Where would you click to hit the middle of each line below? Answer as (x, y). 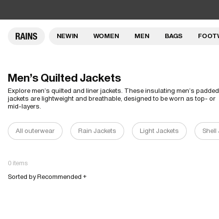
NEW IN (67, 36)
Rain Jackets (97, 131)
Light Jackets (159, 131)
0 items (18, 163)
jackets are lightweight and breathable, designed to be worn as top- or (112, 98)
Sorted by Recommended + (47, 176)
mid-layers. (24, 106)
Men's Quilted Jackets (65, 77)
